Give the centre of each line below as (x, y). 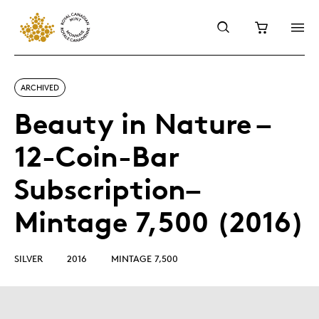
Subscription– (106, 189)
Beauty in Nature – (141, 124)
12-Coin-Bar (97, 156)
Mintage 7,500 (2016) (159, 222)
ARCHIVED (40, 87)
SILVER (28, 258)
